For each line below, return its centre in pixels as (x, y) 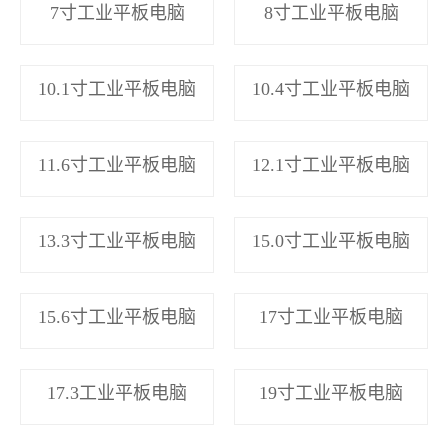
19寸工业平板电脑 (331, 392)
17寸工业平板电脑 (331, 316)
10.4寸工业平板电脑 (331, 88)
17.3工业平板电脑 (117, 392)
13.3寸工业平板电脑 (117, 240)
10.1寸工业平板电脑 (117, 88)
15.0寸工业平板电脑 (331, 240)
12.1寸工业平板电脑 (331, 164)
